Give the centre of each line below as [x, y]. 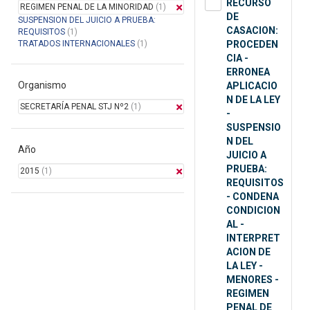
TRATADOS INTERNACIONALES [76, 44]
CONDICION [253, 211]
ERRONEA [248, 72]
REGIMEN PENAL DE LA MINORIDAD [87, 7]
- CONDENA [253, 197]
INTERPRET [253, 238]
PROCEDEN [252, 45]
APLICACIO [252, 86]
